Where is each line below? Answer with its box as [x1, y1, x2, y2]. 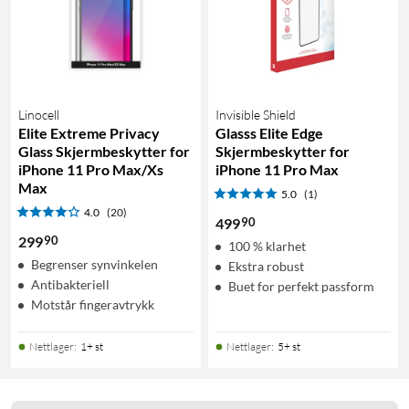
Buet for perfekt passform [228, 278, 374, 294]
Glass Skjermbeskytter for [18, 142, 190, 160]
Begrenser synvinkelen [31, 256, 158, 272]
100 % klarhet [228, 237, 306, 254]
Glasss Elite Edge [215, 123, 323, 142]
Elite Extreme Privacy [18, 123, 160, 142]
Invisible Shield [215, 106, 296, 122]
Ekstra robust [228, 257, 304, 274]
